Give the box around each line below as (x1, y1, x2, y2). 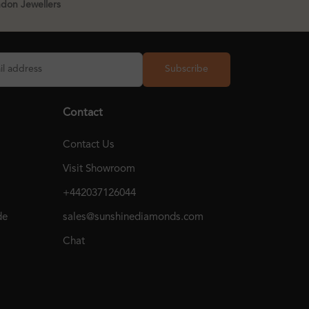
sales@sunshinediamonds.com (63, 211, 203, 223)
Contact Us (63, 139, 114, 150)
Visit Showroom (63, 163, 135, 175)
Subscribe (165, 64, 208, 74)
